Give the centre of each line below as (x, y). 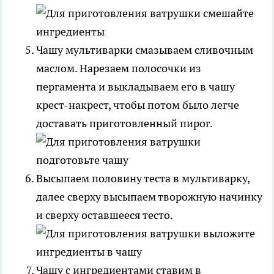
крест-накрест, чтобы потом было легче (138, 105)
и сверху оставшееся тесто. (104, 215)
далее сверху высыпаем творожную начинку (149, 196)
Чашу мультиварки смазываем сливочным (145, 50)
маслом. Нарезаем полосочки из (119, 68)
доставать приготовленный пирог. (124, 123)
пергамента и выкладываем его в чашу (135, 86)
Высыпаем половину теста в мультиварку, (143, 178)
